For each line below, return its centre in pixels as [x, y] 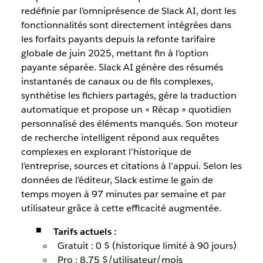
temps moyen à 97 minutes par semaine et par [123, 194]
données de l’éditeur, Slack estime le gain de [117, 180]
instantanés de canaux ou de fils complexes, [117, 81]
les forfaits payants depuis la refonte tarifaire [118, 39]
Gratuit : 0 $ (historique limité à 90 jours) [147, 246]
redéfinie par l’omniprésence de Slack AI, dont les [128, 11]
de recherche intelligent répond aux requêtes [120, 138]
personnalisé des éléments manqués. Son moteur [129, 124]
